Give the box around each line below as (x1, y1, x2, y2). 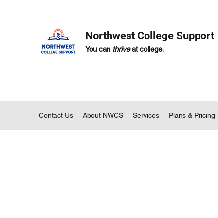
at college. (130, 45, 164, 53)
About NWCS (83, 111, 123, 119)
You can (85, 45, 112, 53)
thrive (112, 45, 130, 53)
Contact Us (39, 111, 73, 119)
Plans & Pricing (169, 111, 215, 119)
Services (133, 111, 159, 119)
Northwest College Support (85, 30, 214, 42)
